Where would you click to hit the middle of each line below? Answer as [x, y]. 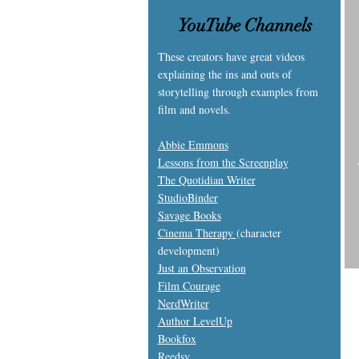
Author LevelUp [195, 321]
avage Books [192, 215]
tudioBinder [191, 197]
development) [188, 250]
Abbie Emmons [193, 144]
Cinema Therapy [197, 232]
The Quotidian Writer [206, 179]
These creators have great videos [231, 56]
